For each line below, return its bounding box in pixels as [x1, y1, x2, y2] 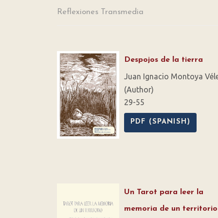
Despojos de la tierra [124, 56, 203, 64]
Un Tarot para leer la [124, 188, 203, 197]
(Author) [124, 85, 154, 94]
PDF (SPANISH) [130, 118, 190, 126]
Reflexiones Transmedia [57, 8, 144, 17]
